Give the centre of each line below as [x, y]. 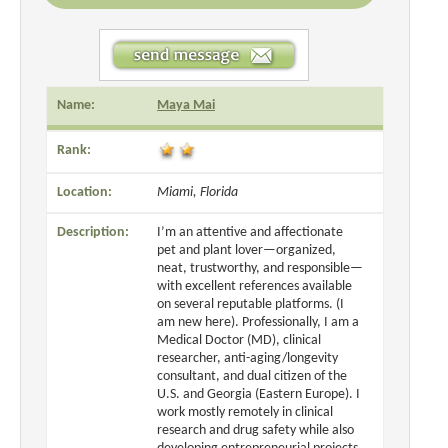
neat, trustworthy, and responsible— [260, 268]
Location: [84, 192]
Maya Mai [186, 105]
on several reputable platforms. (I [250, 304]
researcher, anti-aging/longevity [247, 358]
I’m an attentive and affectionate [250, 232]
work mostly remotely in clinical [245, 412]
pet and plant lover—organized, [246, 250]
